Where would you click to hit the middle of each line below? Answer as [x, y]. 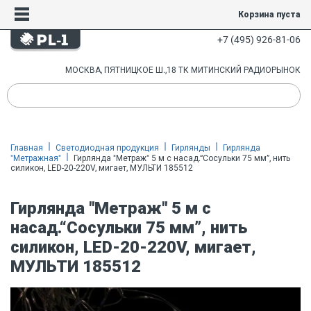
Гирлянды [191, 148]
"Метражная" [36, 158]
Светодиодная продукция [107, 148]
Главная [27, 148]
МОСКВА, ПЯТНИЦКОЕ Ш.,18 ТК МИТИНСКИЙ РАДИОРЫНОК [183, 70]
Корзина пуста [269, 15]
